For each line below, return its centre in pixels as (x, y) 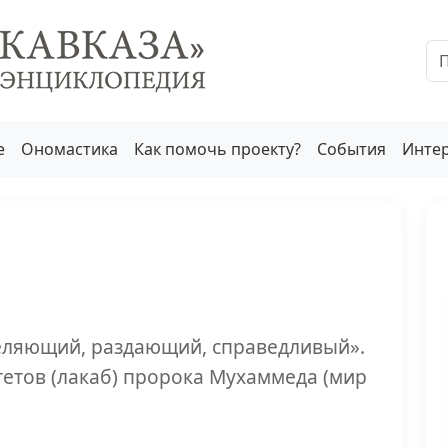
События (351, 149)
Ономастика (69, 149)
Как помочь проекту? (217, 149)
